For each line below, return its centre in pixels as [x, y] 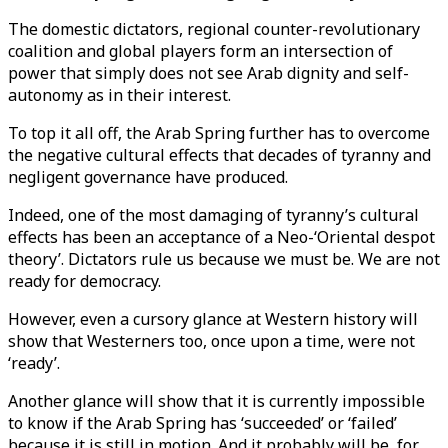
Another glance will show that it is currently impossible [216, 401]
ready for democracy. [84, 281]
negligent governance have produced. [148, 177]
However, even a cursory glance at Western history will [213, 319]
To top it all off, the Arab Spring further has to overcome [219, 133]
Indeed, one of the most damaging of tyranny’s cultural [213, 215]
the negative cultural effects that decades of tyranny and [219, 155]
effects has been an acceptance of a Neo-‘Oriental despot [221, 237]
